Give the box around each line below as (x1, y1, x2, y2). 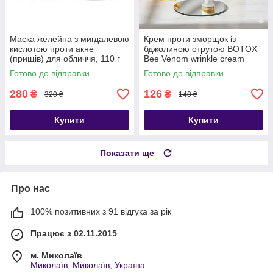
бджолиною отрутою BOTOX (144, 44, 257, 54)
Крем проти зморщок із (144, 34, 236, 44)
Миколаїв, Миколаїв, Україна (30, 260, 145, 271)
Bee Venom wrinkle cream (144, 54, 244, 64)
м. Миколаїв (30, 250, 82, 261)
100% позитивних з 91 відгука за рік (30, 207, 171, 217)
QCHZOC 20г (144, 63, 196, 74)
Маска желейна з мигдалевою (10, 34, 129, 44)
